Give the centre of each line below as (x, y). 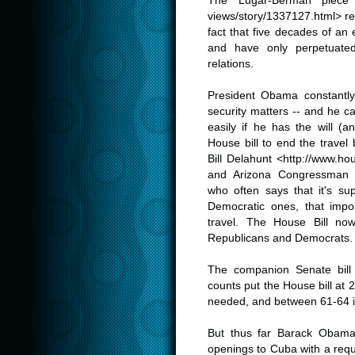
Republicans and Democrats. (280, 238)
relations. (231, 64)
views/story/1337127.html (271, 16)
